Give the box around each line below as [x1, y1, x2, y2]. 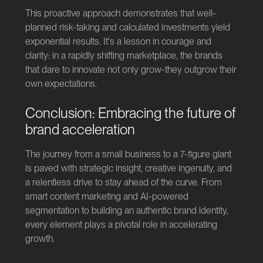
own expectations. [25, 77, 97, 89]
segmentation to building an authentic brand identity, [25, 204, 228, 216]
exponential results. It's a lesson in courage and [25, 35, 211, 47]
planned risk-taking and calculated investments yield [25, 21, 230, 33]
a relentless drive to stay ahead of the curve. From [25, 176, 222, 188]
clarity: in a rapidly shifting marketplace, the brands [25, 49, 222, 61]
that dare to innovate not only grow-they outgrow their [25, 63, 237, 75]
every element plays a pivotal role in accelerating [25, 218, 217, 230]
